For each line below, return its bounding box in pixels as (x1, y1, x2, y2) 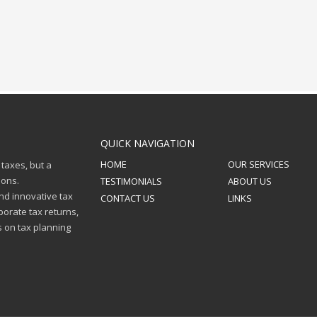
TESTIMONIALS (100, 175, 162, 188)
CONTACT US (100, 192, 155, 204)
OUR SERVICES (227, 158, 289, 171)
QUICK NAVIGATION (100, 137, 195, 150)
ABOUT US (227, 175, 272, 188)
